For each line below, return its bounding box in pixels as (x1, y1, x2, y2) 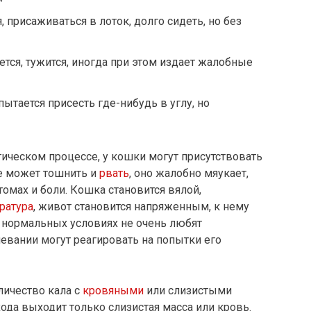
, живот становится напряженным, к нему (33, 200, 249, 214)
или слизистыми (144, 284, 232, 298)
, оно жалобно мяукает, (129, 167, 249, 180)
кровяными (83, 284, 144, 298)
